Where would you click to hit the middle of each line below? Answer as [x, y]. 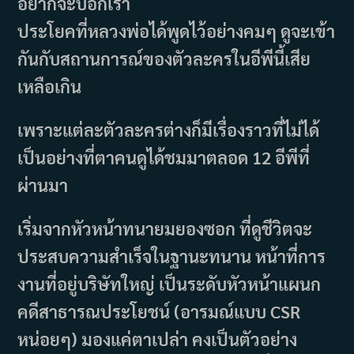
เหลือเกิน [50, 86]
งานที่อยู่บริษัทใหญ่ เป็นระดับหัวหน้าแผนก [169, 283]
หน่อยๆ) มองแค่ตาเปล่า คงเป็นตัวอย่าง [158, 339]
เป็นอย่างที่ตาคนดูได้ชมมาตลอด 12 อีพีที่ [164, 157]
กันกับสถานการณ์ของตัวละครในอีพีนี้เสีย [164, 58]
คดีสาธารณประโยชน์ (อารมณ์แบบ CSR [159, 311]
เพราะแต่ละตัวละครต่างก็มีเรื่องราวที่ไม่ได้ [169, 129]
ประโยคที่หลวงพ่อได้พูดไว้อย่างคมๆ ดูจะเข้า [177, 30]
